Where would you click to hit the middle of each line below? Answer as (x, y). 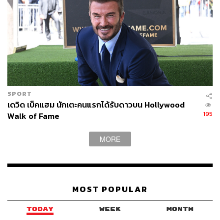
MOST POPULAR (110, 189)
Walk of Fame (33, 116)
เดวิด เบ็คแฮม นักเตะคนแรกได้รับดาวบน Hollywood (96, 105)
